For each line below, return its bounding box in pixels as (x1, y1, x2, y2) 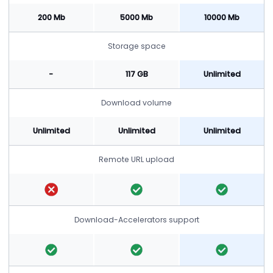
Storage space (107, 40, 166, 51)
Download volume (101, 97, 172, 108)
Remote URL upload (99, 154, 174, 165)
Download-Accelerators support (74, 214, 199, 225)
